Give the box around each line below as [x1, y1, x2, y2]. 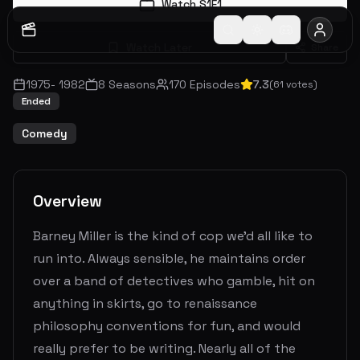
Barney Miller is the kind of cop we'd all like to [33, 227, 313, 245]
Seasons [105, 77, 156, 92]
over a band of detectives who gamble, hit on [33, 272, 315, 290]
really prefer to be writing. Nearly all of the [33, 340, 296, 358]
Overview [33, 190, 102, 212]
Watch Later [126, 40, 192, 55]
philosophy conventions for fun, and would [33, 317, 301, 335]
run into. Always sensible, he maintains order [33, 250, 305, 268]
